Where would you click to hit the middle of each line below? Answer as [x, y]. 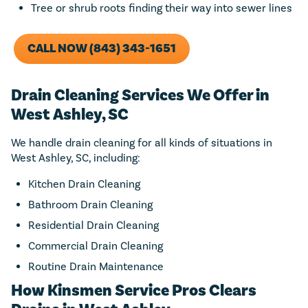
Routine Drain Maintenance [96, 266]
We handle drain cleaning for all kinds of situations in [142, 142]
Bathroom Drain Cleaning [90, 204]
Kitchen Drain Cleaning [84, 184]
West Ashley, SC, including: [76, 157]
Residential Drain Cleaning [93, 225]
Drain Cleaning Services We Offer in [140, 95]
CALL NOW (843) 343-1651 [102, 48]
